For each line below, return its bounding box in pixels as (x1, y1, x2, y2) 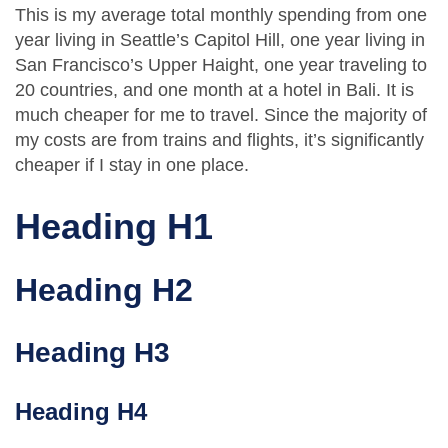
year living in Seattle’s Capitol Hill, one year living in (15, 29, 425, 50)
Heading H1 (15, 205, 213, 247)
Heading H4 (15, 398, 147, 426)
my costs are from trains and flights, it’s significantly (15, 129, 424, 150)
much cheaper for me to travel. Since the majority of (15, 104, 427, 125)
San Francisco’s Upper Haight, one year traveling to (15, 54, 427, 75)
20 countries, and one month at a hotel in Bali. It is (15, 79, 414, 100)
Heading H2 (15, 271, 193, 308)
